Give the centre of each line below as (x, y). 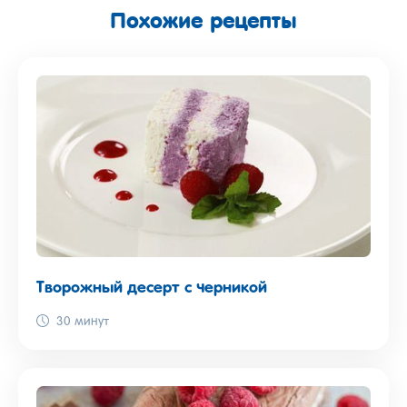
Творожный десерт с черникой (152, 288)
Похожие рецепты (203, 20)
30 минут (83, 323)
